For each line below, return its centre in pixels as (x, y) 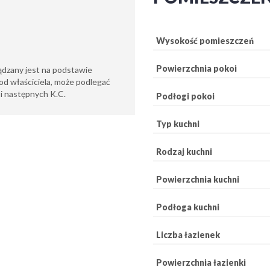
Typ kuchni (178, 124)
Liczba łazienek (188, 234)
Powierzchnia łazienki (201, 262)
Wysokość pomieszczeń (205, 40)
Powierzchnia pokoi (196, 68)
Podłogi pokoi (185, 96)
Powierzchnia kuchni (198, 179)
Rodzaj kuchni (184, 151)
